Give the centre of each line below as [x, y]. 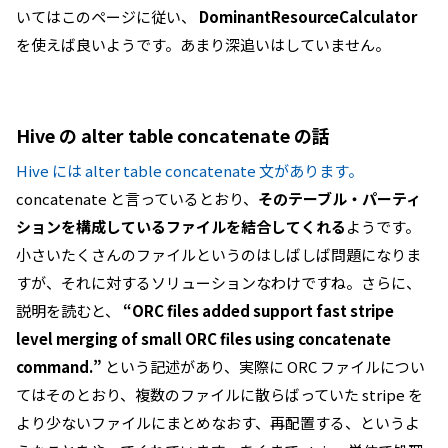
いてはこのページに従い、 [107, 16]
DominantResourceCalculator [308, 16]
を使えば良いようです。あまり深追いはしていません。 [203, 44]
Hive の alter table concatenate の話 [173, 135]
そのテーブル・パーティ [339, 198]
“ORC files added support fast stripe [258, 310]
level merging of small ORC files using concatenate [203, 338]
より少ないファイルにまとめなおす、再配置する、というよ [218, 422]
